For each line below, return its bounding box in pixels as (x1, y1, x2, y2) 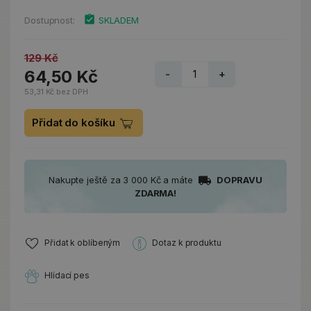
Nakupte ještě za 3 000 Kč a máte (48, 174, 196, 185)
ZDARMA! (134, 187, 177, 199)
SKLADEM (98, 15, 140, 26)
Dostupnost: (24, 15, 75, 26)
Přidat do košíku (32, 116, 118, 129)
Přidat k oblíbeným (44, 237, 121, 249)
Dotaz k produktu (152, 237, 221, 249)
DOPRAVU (216, 174, 263, 185)
